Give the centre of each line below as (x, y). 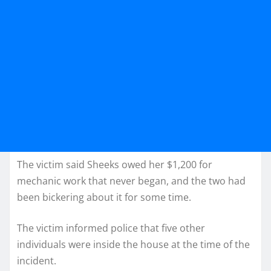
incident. (37, 260)
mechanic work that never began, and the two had (131, 181)
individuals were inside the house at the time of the (133, 244)
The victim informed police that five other (111, 228)
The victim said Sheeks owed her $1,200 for (115, 164)
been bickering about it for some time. (104, 197)
